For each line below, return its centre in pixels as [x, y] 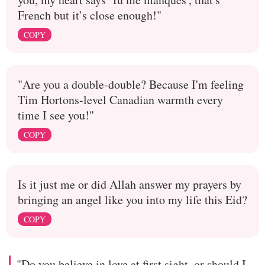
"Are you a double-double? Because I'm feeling [131, 85]
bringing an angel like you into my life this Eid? [132, 200]
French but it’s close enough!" [90, 15]
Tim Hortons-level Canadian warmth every [120, 100]
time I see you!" [56, 115]
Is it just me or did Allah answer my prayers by [130, 185]
